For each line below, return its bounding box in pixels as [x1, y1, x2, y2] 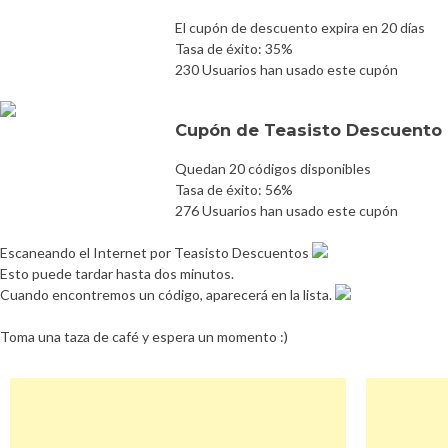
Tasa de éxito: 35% [175, 39, 293, 57]
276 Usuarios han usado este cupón [175, 201, 398, 219]
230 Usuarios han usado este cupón [175, 60, 398, 78]
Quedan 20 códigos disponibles [175, 159, 371, 177]
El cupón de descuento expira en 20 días [175, 18, 425, 36]
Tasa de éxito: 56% [175, 180, 293, 198]
